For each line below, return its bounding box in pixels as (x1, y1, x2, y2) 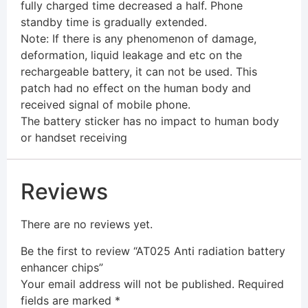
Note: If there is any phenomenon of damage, (21, 32, 256, 46)
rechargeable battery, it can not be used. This (21, 65, 257, 79)
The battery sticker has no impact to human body (21, 114, 279, 129)
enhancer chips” (21, 260, 103, 274)
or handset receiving (21, 131, 127, 145)
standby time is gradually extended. (21, 15, 207, 30)
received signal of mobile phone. (21, 98, 190, 112)
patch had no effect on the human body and (21, 81, 251, 96)
